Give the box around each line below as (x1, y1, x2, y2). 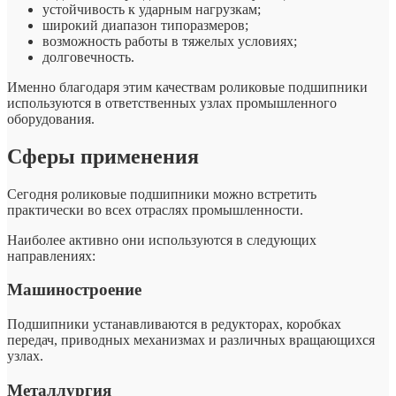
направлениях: (7, 247, 95, 263)
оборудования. (7, 110, 95, 126)
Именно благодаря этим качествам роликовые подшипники (7, 79, 368, 95)
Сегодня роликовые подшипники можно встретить (7, 186, 316, 202)
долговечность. (42, 49, 134, 65)
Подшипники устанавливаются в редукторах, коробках (7, 316, 341, 332)
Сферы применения (7, 144, 199, 168)
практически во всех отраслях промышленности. (7, 202, 303, 217)
